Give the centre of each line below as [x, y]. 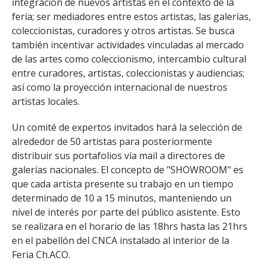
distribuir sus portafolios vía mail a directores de [118, 156]
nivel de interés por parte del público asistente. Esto [126, 212]
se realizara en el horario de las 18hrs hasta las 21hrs [130, 226]
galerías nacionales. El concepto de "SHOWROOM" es [128, 170]
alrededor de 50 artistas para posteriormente [112, 141]
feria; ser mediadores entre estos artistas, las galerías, [131, 16]
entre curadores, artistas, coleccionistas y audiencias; [128, 73]
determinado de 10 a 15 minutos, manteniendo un [122, 198]
